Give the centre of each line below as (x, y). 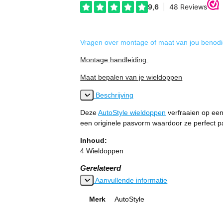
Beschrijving (114, 95)
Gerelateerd (101, 168)
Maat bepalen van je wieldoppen (131, 77)
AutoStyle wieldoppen (132, 113)
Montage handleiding (114, 60)
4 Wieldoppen (102, 151)
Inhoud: (94, 141)
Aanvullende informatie (131, 180)
